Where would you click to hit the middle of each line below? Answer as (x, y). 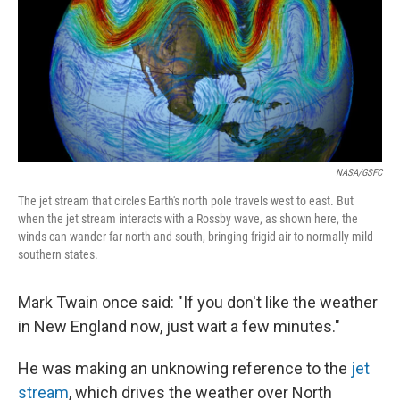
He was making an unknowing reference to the (184, 368)
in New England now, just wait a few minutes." (179, 326)
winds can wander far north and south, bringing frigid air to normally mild (196, 237)
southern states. (58, 254)
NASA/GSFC (359, 173)
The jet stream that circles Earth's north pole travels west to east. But (186, 201)
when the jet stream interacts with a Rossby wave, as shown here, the (188, 219)
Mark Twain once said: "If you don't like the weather (198, 302)
